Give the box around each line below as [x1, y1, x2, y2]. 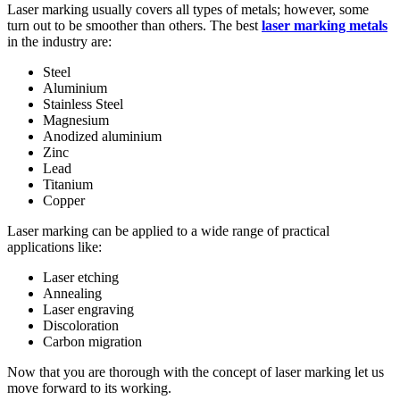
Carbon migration [43, 333, 142, 349]
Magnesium [43, 112, 109, 128]
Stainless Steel [43, 96, 123, 112]
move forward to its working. [7, 379, 171, 396]
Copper [43, 192, 85, 208]
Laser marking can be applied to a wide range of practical [7, 222, 329, 238]
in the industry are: [7, 33, 112, 49]
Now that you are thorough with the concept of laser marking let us [7, 363, 384, 379]
